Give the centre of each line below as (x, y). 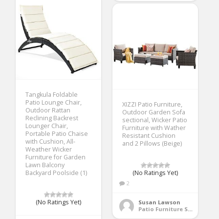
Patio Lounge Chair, (54, 102)
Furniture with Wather (154, 128)
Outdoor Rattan (48, 110)
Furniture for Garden (56, 157)
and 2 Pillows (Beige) (152, 143)
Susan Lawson (160, 202)
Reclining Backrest (52, 118)
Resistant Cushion (149, 135)
